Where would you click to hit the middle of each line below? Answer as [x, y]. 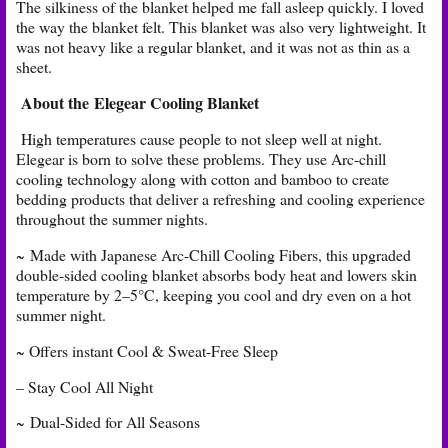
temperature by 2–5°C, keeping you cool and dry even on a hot [213, 294]
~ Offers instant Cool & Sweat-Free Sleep [147, 350]
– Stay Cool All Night [84, 386]
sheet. [41, 67]
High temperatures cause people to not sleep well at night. [199, 139]
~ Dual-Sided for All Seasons [108, 422]
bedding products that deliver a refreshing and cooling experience [220, 199]
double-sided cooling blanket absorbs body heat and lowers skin [216, 274]
